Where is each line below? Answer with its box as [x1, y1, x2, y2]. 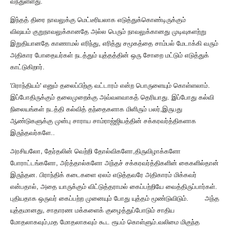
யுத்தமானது [10, 206, 43, 215]
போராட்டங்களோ [10, 159, 56, 167]
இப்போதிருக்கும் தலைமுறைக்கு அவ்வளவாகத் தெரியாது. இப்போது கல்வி [10, 93, 214, 102]
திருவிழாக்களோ [135, 147, 181, 156]
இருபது [162, 105, 182, 113]
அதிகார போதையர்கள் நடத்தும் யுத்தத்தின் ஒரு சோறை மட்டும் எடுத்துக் [10, 51, 209, 60]
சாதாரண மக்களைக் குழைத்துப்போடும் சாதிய [47, 206, 175, 215]
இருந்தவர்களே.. [10, 129, 55, 137]
